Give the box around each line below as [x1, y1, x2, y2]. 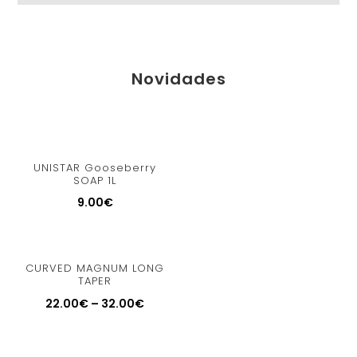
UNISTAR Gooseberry [33, 159, 157, 175]
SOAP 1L [73, 172, 117, 188]
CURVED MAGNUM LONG [25, 261, 165, 276]
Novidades [131, 68, 226, 91]
